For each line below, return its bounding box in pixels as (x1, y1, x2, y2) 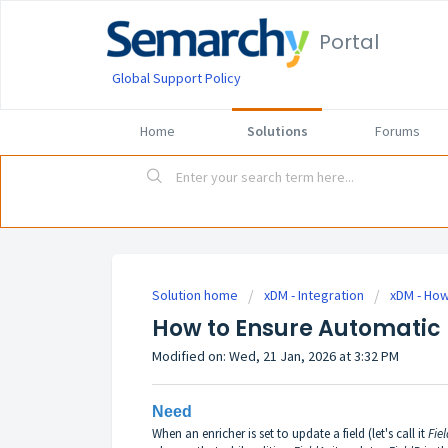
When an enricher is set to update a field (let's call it (152, 424, 428, 442)
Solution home (152, 286, 241, 305)
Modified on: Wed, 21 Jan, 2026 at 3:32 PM (152, 347, 399, 366)
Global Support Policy (112, 69, 241, 87)
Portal (319, 28, 379, 56)
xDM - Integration (264, 286, 364, 305)
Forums (374, 122, 420, 140)
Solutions (246, 122, 308, 140)
